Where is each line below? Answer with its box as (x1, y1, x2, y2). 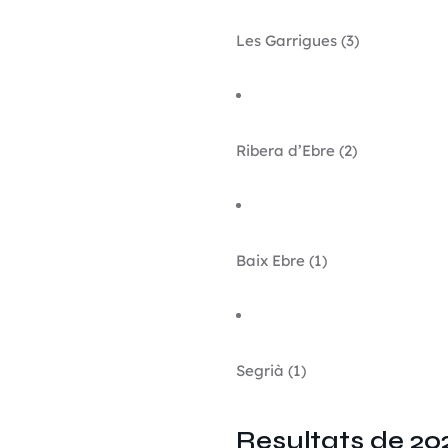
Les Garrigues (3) (235, 31, 359, 50)
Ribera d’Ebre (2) (235, 141, 357, 160)
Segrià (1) (235, 361, 306, 380)
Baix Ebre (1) (235, 251, 327, 270)
